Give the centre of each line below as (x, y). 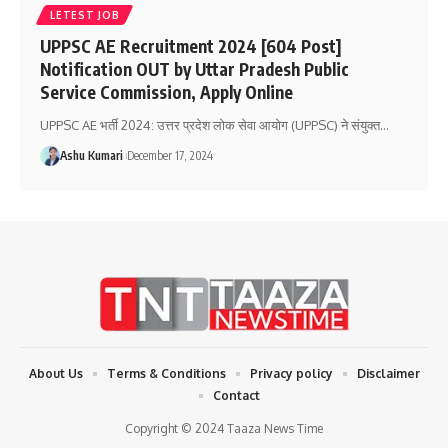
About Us (55, 374)
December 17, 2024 (170, 155)
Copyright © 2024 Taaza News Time (224, 429)
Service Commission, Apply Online (167, 91)
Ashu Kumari (92, 155)
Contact (236, 396)
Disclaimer (388, 374)
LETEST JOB (85, 14)
